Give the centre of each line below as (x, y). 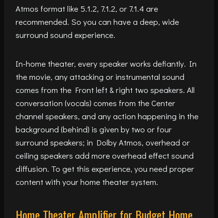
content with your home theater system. (88, 182)
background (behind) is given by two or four (94, 129)
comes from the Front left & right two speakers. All (105, 90)
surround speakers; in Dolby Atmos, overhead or (103, 143)
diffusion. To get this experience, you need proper (105, 169)
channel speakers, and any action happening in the (107, 116)
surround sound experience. (65, 35)
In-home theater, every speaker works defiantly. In (106, 64)
